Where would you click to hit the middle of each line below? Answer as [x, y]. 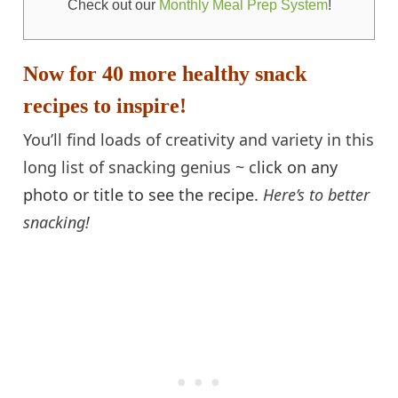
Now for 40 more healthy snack [165, 73]
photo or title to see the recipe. [143, 194]
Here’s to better [317, 194]
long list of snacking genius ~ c [140, 167]
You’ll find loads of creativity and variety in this [199, 139]
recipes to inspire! [105, 105]
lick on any [298, 167]
